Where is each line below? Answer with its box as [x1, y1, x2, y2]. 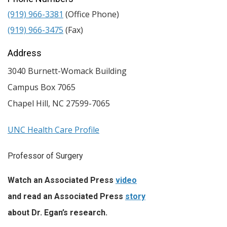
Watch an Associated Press [8, 175, 116, 185]
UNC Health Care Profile [8, 124, 99, 135]
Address [8, 47, 42, 58]
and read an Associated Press [8, 191, 125, 201]
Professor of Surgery [8, 150, 83, 161]
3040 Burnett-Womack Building [8, 65, 127, 77]
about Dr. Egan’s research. [8, 207, 107, 217]
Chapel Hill [8, 97, 48, 109]
